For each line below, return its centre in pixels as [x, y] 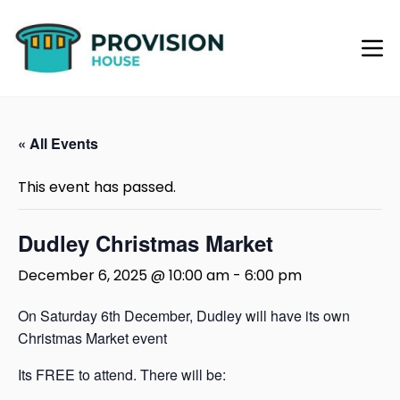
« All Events [58, 143]
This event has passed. [97, 187]
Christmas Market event [92, 338]
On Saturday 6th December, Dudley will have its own [184, 316]
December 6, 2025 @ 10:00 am [124, 275]
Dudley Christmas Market [146, 243]
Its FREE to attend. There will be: [122, 375]
